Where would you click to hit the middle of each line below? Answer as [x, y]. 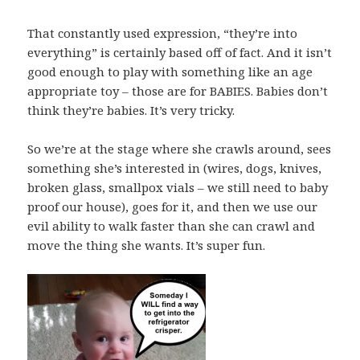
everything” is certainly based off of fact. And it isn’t [180, 53]
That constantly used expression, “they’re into [163, 33]
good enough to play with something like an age [170, 72]
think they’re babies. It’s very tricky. [131, 110]
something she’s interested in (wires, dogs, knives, [175, 168]
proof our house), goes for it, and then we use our [173, 207]
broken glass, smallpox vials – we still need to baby [178, 188]
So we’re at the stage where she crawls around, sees [180, 149]
